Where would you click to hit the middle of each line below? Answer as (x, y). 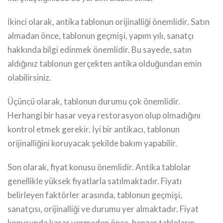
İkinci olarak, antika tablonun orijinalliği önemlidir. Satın (109, 21)
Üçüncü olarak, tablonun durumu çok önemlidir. (94, 101)
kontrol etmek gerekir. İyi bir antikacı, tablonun (94, 129)
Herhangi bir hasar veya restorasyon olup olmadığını (104, 115)
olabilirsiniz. (29, 77)
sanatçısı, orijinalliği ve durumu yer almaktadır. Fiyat (103, 209)
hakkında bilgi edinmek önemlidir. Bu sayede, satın (100, 49)
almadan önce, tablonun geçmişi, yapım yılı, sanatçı (101, 35)
